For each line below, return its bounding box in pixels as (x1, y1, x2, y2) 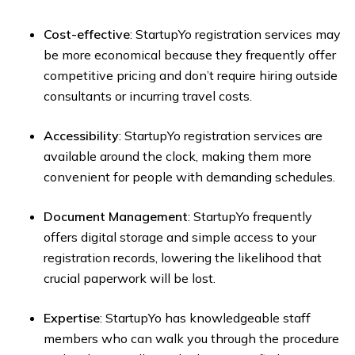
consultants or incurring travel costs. (44, 88, 252, 105)
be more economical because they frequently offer (44, 47, 336, 63)
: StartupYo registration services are (119, 128, 323, 144)
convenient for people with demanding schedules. (44, 169, 335, 185)
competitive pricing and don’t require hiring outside (44, 67, 338, 84)
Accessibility (44, 128, 119, 144)
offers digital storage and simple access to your (44, 229, 316, 246)
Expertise (44, 310, 100, 326)
